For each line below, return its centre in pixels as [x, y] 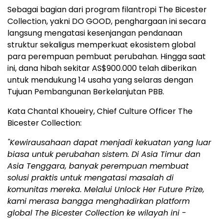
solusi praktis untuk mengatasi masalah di [90, 178]
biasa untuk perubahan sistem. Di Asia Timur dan [104, 154]
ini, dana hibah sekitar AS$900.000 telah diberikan [102, 68]
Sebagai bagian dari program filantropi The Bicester [107, 10]
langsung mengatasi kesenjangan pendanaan [95, 33]
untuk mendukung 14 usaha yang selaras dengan [100, 80]
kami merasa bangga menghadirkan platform [99, 201]
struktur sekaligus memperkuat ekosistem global [101, 45]
